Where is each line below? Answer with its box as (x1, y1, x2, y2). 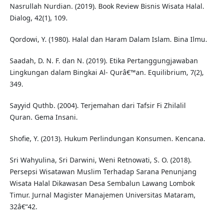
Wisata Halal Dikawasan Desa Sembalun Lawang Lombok (9, 179, 195, 188)
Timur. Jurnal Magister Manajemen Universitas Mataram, (9, 190, 196, 200)
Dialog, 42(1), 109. (9, 13, 68, 23)
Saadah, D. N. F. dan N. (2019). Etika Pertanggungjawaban (9, 56, 198, 66)
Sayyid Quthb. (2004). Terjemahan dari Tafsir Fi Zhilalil (9, 101, 186, 110)
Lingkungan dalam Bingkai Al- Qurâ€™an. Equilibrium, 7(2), (9, 68, 204, 77)
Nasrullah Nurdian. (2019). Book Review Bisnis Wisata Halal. (9, 1, 204, 11)
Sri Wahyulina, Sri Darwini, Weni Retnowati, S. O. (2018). (9, 155, 192, 165)
